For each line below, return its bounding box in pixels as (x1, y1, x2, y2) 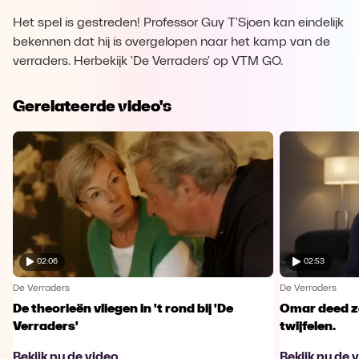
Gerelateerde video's (13, 96, 171, 115)
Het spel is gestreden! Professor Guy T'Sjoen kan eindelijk (13, 17, 344, 30)
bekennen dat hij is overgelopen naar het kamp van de (13, 36, 330, 49)
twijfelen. (279, 320, 336, 333)
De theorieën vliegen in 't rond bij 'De (13, 302, 233, 316)
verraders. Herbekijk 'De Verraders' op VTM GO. (13, 55, 283, 68)
